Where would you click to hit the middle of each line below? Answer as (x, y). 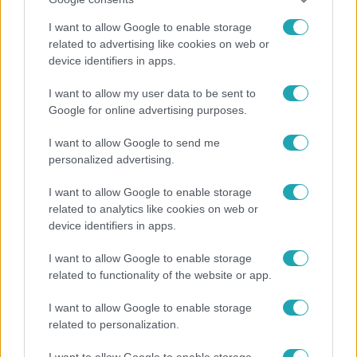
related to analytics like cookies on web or (153, 209)
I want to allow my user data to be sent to (152, 93)
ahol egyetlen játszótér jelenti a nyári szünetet (163, 120)
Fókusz (34, 71)
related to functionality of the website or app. (160, 275)
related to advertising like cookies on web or (159, 44)
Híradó (33, 343)
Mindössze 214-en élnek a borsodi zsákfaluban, (166, 102)
